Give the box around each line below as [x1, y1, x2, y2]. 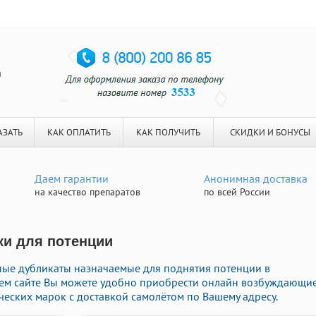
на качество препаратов [35, 186, 140, 198]
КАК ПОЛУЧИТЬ [136, 126, 200, 138]
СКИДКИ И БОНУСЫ [229, 126, 310, 138]
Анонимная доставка [204, 171, 308, 186]
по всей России [204, 186, 270, 198]
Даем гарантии [35, 171, 109, 186]
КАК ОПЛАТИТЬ [47, 126, 111, 138]
